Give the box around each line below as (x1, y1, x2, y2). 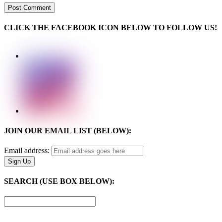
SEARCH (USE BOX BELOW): (4, 177, 114, 186)
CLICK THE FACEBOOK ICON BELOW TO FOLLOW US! (4, 23, 217, 32)
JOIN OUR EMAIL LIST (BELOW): (4, 126, 131, 135)
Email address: (4, 146, 52, 155)
